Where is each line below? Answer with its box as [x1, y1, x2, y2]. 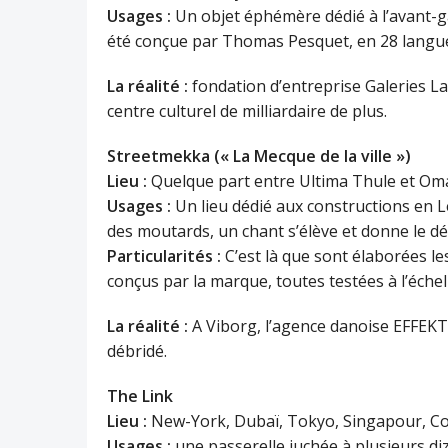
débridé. [107, 340, 167, 362]
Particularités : [107, 245, 221, 267]
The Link [107, 385, 173, 407]
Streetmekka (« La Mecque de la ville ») [107, 145, 411, 167]
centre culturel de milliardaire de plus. [107, 100, 387, 122]
